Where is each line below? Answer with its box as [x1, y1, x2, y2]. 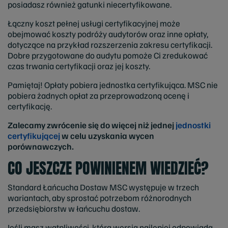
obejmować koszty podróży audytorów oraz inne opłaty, [8, 28, 208, 39]
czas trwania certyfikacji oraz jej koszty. [8, 60, 150, 71]
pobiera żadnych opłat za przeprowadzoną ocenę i [8, 90, 189, 101]
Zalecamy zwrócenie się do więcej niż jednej [8, 119, 176, 130]
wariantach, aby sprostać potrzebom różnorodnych [8, 192, 191, 203]
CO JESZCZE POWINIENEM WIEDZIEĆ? [8, 157, 209, 180]
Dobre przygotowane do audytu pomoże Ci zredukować [8, 49, 208, 61]
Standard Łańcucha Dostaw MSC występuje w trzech [8, 181, 199, 192]
